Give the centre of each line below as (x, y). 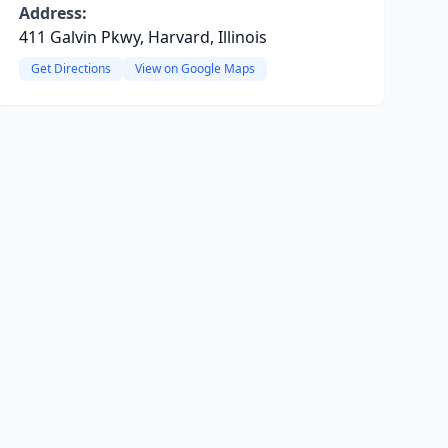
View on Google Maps (194, 68)
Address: (52, 13)
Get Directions (70, 68)
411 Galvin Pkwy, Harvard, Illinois (142, 37)
